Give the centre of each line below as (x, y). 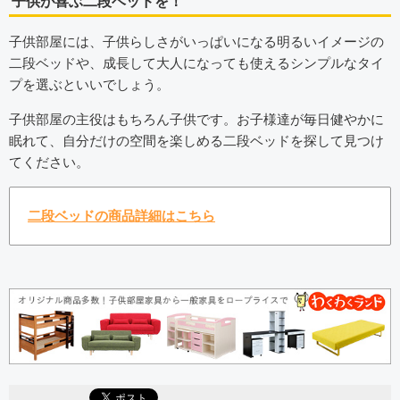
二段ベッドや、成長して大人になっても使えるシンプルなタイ (196, 62)
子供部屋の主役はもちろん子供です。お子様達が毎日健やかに (196, 119)
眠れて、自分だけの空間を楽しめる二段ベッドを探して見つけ (196, 140)
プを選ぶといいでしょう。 (89, 84)
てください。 (49, 162)
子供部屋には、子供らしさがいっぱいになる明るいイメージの (196, 41)
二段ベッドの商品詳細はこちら (121, 215)
